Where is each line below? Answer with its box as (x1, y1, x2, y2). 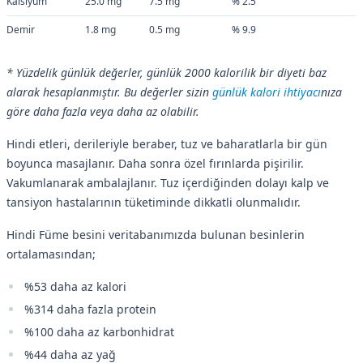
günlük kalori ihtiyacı (212, 84, 321, 100)
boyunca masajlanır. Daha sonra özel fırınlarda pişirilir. (6, 155, 304, 171)
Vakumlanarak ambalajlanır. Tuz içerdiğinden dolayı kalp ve (6, 174, 329, 190)
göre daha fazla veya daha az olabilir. (6, 104, 199, 119)
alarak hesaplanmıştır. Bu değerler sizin (6, 84, 212, 100)
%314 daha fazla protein (24, 301, 156, 317)
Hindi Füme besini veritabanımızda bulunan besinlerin (6, 226, 305, 242)
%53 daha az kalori (24, 278, 126, 294)
